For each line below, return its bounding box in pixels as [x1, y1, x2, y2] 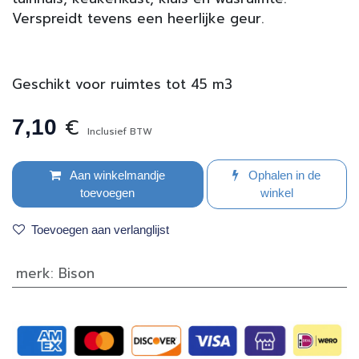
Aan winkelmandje [67, 168, 166, 183]
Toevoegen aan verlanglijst [31, 223, 169, 237]
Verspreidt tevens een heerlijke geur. [12, 8, 264, 30]
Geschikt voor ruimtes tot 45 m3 [12, 74, 232, 95]
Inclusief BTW [87, 124, 152, 139]
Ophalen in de [245, 168, 321, 183]
